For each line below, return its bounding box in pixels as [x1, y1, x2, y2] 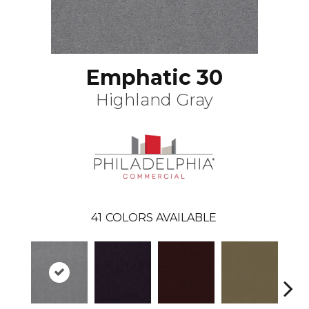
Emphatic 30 [86, 65, 223, 91]
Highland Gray [96, 90, 213, 110]
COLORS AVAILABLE [105, 211, 217, 225]
